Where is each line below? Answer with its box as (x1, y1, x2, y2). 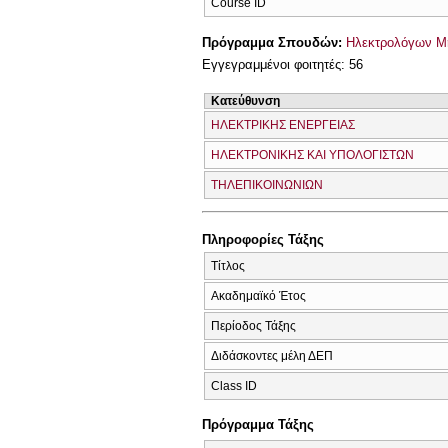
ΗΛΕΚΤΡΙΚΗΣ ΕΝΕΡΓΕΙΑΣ (211, 117, 355, 132)
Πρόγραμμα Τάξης (202, 417, 314, 433)
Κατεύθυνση (211, 93, 280, 108)
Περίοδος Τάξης (211, 318, 296, 333)
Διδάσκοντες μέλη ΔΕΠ (211, 348, 333, 363)
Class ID (211, 378, 257, 393)
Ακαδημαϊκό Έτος (211, 288, 306, 303)
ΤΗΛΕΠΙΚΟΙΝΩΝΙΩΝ (211, 177, 323, 192)
